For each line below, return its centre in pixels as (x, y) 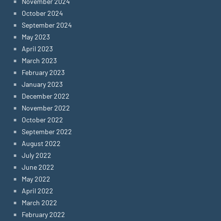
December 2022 (46, 96)
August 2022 (41, 143)
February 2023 (43, 72)
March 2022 (39, 203)
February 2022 (43, 214)
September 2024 (47, 25)
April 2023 (37, 49)
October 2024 (42, 13)
